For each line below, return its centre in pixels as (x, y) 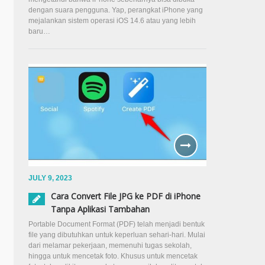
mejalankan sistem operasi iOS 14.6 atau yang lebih (112, 20)
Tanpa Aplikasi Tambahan (100, 209)
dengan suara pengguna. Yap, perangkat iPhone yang (116, 10)
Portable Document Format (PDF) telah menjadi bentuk (117, 224)
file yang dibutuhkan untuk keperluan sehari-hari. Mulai (117, 235)
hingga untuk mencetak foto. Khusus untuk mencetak (113, 256)
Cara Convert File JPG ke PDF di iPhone (126, 196)
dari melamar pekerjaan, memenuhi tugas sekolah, (110, 245)
